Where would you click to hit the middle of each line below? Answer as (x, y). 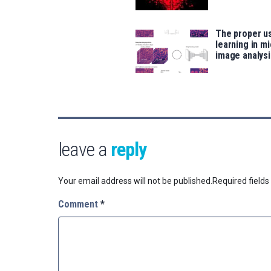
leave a (84, 150)
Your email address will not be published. (135, 181)
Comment (79, 204)
